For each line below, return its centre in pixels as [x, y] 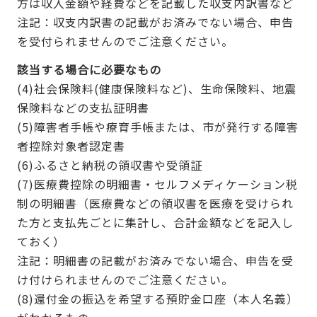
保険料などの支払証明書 [83, 108]
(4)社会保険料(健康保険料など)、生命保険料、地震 [156, 89]
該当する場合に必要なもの [89, 70]
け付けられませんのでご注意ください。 [125, 280]
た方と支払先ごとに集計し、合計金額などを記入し [155, 223]
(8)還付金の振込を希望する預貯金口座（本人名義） [157, 299]
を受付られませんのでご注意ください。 [125, 41]
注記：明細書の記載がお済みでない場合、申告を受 [155, 261]
